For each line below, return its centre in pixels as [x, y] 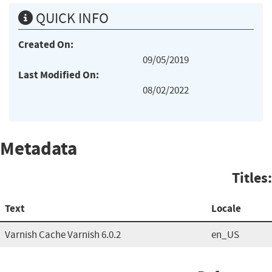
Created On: [46, 44]
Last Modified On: [59, 75]
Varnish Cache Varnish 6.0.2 [63, 234]
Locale [226, 208]
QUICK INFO [71, 18]
